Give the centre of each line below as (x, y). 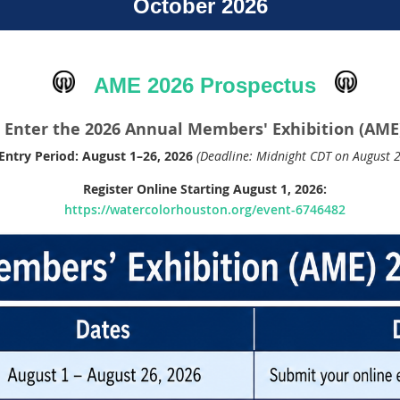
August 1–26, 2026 (137, 155)
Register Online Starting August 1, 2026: (204, 188)
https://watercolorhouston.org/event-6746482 (204, 209)
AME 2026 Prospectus (204, 85)
